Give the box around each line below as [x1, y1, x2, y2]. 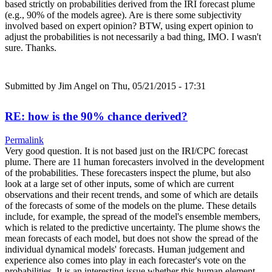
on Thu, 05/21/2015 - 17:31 [97, 80, 206, 91]
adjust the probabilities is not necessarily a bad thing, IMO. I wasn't [5, 31, 261, 42]
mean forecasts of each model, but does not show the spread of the [5, 233, 258, 243]
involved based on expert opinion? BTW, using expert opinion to [5, 20, 253, 31]
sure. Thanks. [5, 42, 56, 53]
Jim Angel [58, 80, 97, 91]
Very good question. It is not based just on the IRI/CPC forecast [5, 145, 248, 156]
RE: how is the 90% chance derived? [5, 109, 188, 123]
